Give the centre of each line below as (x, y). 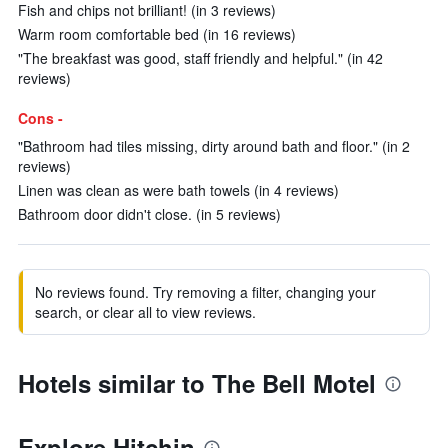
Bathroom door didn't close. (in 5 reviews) (149, 214)
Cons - (40, 118)
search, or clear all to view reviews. (145, 312)
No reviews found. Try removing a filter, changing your (205, 292)
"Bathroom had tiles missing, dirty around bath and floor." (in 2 (214, 146)
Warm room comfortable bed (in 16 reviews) (157, 34)
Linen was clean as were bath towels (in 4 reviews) (178, 190)
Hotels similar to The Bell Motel (197, 383)
